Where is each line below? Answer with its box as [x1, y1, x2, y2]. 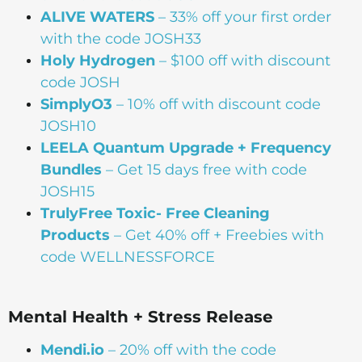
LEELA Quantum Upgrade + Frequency [40, 138, 331, 157]
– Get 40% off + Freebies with [110, 225, 324, 244]
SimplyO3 [40, 95, 112, 113]
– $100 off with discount [155, 51, 330, 69]
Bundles [40, 160, 102, 179]
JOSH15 [40, 182, 95, 200]
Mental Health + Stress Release [8, 306, 273, 326]
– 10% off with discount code [112, 95, 321, 113]
